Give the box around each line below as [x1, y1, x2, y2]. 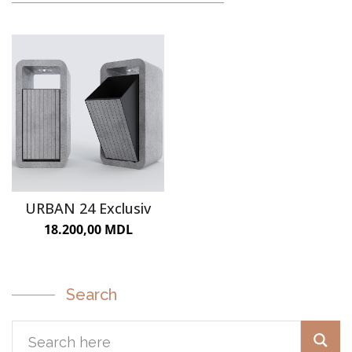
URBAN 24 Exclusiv [25, 199, 151, 218]
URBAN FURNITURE [72, 156, 229, 176]
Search [66, 285, 117, 304]
